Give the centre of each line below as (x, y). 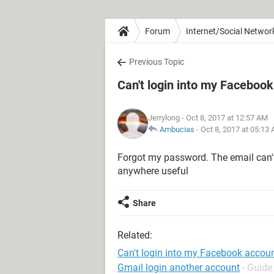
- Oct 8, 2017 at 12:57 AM (224, 118)
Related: (135, 235)
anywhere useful (153, 171)
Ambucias (177, 129)
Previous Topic (157, 62)
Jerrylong (164, 118)
